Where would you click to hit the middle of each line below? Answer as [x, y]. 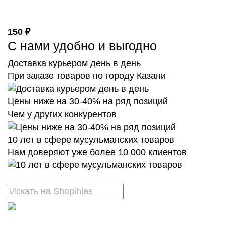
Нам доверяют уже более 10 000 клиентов [97, 152]
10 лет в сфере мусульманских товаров [91, 139]
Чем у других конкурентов [62, 114]
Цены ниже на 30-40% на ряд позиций [88, 101]
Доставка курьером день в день [74, 63]
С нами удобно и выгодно [82, 46]
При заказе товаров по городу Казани [87, 76]
